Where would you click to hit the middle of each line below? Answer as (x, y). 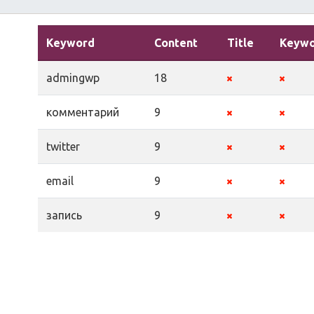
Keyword (70, 43)
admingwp (73, 78)
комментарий (83, 112)
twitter (63, 146)
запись (64, 215)
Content (176, 43)
